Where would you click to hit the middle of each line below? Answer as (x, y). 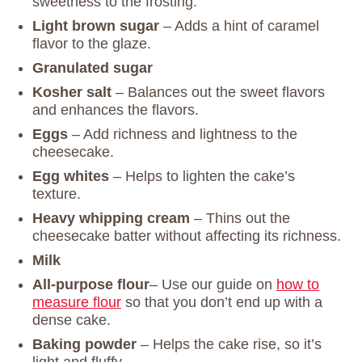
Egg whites (71, 177)
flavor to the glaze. (94, 44)
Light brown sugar (96, 26)
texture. (59, 194)
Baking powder (84, 345)
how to (298, 285)
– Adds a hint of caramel (239, 26)
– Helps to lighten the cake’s (202, 177)
